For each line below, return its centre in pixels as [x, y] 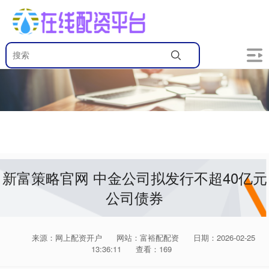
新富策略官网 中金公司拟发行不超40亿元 [134, 178]
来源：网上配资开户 [68, 237]
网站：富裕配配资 [148, 237]
